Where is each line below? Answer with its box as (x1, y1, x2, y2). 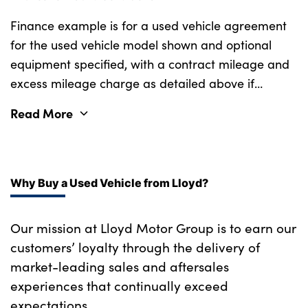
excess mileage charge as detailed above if (10, 74, 254, 91)
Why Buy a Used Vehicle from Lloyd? (10, 174, 208, 190)
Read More (10, 104, 73, 122)
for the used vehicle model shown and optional (10, 36, 272, 53)
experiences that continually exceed (10, 276, 228, 294)
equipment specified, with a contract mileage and (10, 55, 289, 72)
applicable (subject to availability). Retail (10, 93, 237, 111)
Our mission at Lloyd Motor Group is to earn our (10, 218, 296, 236)
